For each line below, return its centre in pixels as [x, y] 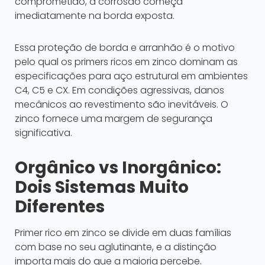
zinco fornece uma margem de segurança [114, 119]
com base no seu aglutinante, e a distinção [116, 247]
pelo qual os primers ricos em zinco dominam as [126, 62]
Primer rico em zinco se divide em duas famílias [123, 233]
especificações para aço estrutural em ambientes [131, 76]
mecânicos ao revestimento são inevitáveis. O [122, 105]
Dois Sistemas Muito [102, 188]
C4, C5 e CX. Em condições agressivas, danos [119, 91]
